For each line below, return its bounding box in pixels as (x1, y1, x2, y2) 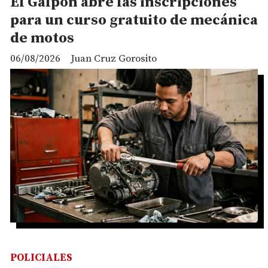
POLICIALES (10, 251, 72, 265)
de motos (10, 29, 74, 48)
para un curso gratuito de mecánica (10, 11, 258, 30)
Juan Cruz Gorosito (71, 51, 157, 65)
